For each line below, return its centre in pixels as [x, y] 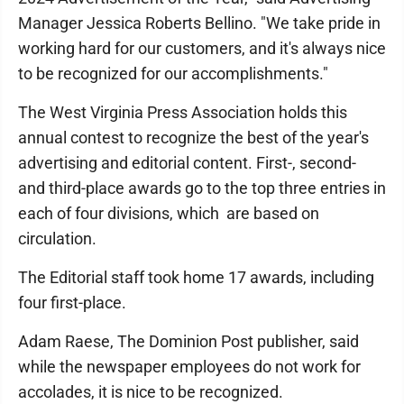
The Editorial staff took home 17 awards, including [196, 277]
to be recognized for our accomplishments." [177, 73]
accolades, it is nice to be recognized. [152, 392]
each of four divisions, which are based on [169, 213]
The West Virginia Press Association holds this [183, 112]
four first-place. [74, 303]
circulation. [61, 239]
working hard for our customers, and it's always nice [202, 48]
